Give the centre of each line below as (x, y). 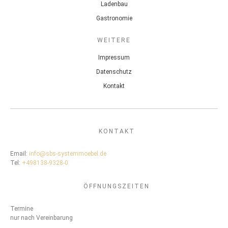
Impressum (114, 57)
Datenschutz (114, 72)
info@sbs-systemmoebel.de (68, 153)
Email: (20, 153)
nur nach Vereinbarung (41, 218)
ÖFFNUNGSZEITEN (117, 186)
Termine (22, 208)
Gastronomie (114, 18)
